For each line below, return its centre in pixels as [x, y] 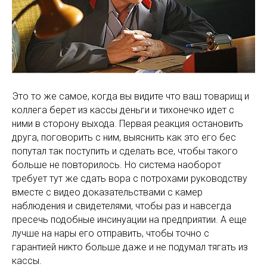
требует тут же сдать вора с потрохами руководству [130, 178]
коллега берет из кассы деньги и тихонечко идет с [123, 110]
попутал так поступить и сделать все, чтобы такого [125, 151]
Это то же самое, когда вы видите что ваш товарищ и [131, 96]
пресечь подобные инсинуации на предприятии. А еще [129, 219]
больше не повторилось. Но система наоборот [117, 164]
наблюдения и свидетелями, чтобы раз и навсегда [122, 206]
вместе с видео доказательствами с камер [107, 192]
